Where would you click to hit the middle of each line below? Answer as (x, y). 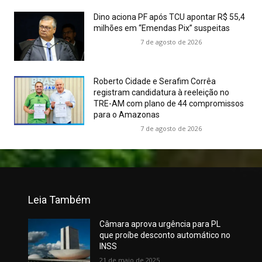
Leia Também (59, 200)
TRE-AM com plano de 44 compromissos (169, 104)
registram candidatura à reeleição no (161, 93)
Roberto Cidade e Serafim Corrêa (155, 82)
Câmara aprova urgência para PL (160, 224)
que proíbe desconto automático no (165, 235)
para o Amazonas (127, 115)
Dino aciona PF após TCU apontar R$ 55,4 (169, 17)
